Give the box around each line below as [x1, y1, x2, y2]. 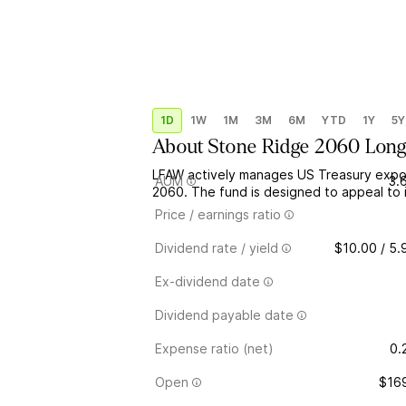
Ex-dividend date [155, 274, 260, 289]
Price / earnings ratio [155, 207, 281, 222]
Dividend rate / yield [155, 240, 278, 256]
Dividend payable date [155, 307, 294, 323]
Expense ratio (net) [155, 341, 274, 356]
